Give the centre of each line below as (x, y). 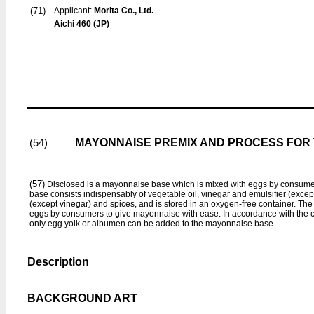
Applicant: (74, 11)
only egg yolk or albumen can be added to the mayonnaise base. (152, 224)
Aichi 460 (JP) (82, 24)
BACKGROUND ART (82, 298)
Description (58, 262)
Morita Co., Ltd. (124, 11)
